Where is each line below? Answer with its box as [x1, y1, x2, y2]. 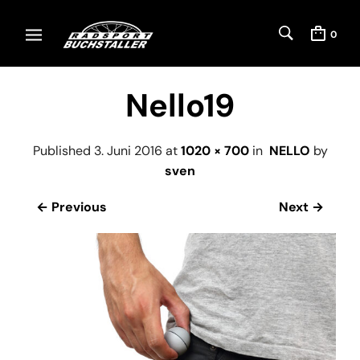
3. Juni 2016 [93, 141, 162, 159]
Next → [279, 198, 324, 215]
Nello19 [125, 84, 235, 126]
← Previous [36, 198, 107, 215]
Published [32, 141, 94, 159]
